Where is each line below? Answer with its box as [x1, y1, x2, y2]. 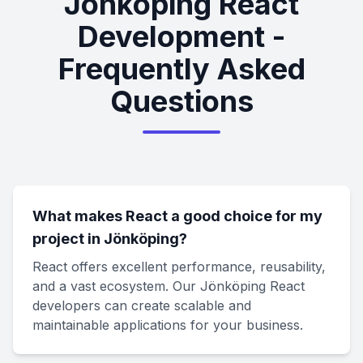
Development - [78, 19, 285, 54]
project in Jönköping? [32, 230, 187, 247]
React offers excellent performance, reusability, [32, 258, 326, 275]
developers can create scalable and [32, 297, 251, 314]
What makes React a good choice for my [32, 207, 322, 224]
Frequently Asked [58, 51, 305, 87]
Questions [109, 83, 254, 119]
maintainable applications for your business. [32, 317, 303, 333]
